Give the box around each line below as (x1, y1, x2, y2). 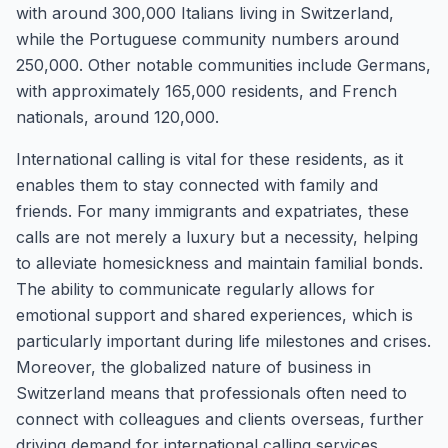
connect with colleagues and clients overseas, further (16, 409, 424, 429)
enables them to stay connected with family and (16, 175, 378, 195)
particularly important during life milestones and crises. (16, 331, 431, 351)
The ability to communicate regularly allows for (16, 279, 375, 299)
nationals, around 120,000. (16, 107, 219, 127)
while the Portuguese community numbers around (16, 29, 399, 49)
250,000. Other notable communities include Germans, (16, 55, 431, 75)
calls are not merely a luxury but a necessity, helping (16, 227, 418, 247)
